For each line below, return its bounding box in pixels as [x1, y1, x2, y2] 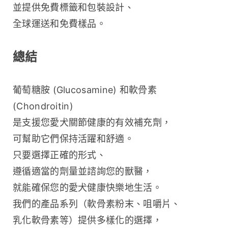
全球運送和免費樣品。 [13, 18, 106, 29]
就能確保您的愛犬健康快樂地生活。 [13, 182, 162, 193]
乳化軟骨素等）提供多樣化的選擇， [13, 214, 162, 225]
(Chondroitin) [13, 100, 73, 111]
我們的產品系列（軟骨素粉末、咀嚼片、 [13, 198, 181, 209]
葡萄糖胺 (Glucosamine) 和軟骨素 [13, 84, 157, 95]
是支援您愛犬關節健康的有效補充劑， [13, 117, 172, 128]
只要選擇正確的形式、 [13, 149, 106, 160]
